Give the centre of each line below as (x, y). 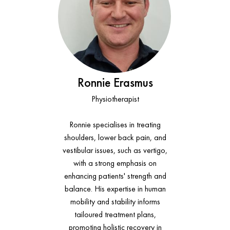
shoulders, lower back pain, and (115, 137)
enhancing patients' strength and (115, 176)
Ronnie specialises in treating (115, 124)
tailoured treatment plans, (115, 214)
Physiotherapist (115, 99)
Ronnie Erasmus (115, 82)
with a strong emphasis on (115, 163)
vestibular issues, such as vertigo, (115, 150)
